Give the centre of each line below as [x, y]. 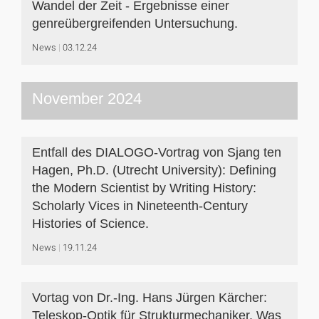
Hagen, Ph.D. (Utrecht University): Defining [154, 170]
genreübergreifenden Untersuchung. [135, 23]
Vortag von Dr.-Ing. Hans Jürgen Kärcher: [150, 298]
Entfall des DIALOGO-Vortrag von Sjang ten [157, 152]
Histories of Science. [90, 224]
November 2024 [87, 99]
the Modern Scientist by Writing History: [144, 188]
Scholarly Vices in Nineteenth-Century [140, 206]
